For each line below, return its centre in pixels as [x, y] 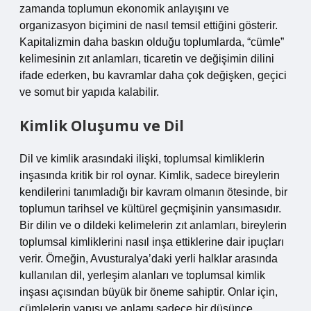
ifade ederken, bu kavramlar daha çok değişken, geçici [153, 75]
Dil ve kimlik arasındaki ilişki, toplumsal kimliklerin [142, 159]
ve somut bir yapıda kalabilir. [89, 92]
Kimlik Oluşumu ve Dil [102, 126]
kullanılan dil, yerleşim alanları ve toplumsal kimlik [142, 275]
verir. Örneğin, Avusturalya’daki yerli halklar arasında [149, 259]
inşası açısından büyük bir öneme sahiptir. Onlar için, [149, 292]
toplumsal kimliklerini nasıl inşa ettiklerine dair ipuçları [152, 242]
